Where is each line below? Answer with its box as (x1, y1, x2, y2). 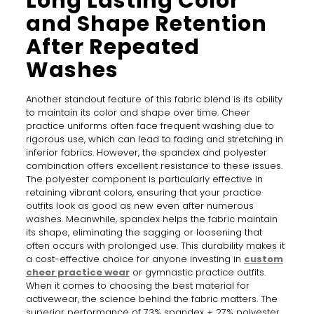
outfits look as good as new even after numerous (25, 198, 254, 212)
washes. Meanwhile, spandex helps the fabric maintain (25, 212, 278, 226)
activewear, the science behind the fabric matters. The (25, 292, 278, 306)
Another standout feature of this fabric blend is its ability (25, 92, 282, 106)
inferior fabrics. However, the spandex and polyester (25, 145, 267, 159)
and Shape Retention (25, 8, 267, 39)
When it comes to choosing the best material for (25, 278, 250, 292)
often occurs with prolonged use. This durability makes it (25, 238, 285, 252)
